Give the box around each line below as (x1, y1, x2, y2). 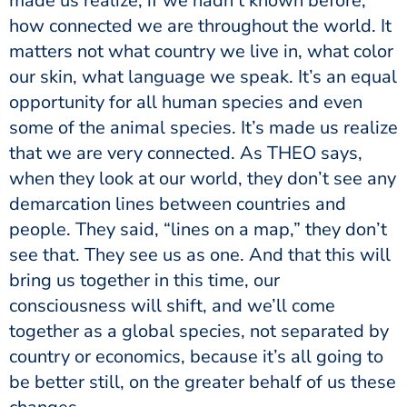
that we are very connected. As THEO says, (9, 140, 362, 165)
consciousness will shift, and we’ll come (9, 293, 335, 318)
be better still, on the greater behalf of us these (9, 369, 396, 394)
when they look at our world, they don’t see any (9, 165, 396, 191)
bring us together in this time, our (9, 267, 280, 293)
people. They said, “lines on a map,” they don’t (9, 216, 387, 242)
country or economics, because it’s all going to (9, 343, 383, 369)
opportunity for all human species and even (9, 89, 362, 114)
